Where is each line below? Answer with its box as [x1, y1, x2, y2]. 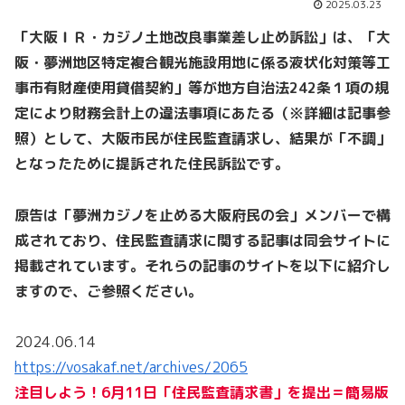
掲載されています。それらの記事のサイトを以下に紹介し [14, 255, 391, 276]
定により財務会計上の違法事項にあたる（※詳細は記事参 [14, 102, 391, 123]
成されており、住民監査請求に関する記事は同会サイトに [14, 230, 391, 250]
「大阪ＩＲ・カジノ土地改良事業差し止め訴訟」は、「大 [14, 26, 391, 47]
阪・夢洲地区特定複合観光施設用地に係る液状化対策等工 [14, 52, 391, 72]
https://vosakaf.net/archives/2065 [14, 357, 248, 378]
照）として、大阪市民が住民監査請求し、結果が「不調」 [14, 127, 391, 148]
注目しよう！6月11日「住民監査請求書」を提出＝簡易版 [14, 382, 389, 403]
